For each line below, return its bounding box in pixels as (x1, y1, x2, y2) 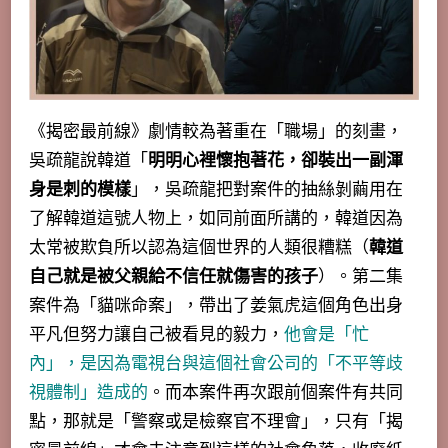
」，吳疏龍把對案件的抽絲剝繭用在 (131, 178, 403, 202)
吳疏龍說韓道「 (29, 149, 148, 173)
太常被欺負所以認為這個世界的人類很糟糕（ (29, 236, 369, 260)
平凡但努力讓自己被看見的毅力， (29, 323, 284, 347)
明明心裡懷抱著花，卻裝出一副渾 (148, 149, 403, 173)
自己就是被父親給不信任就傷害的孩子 (29, 265, 318, 289)
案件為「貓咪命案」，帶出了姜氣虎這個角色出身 (29, 294, 403, 318)
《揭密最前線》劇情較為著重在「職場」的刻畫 (29, 120, 386, 144)
